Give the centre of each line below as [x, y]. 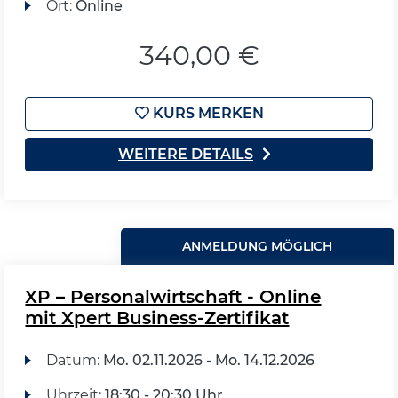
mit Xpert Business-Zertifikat [157, 318]
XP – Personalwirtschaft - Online [173, 297]
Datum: [74, 360]
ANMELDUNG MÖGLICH [258, 246]
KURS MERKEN [206, 113]
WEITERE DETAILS [186, 154]
